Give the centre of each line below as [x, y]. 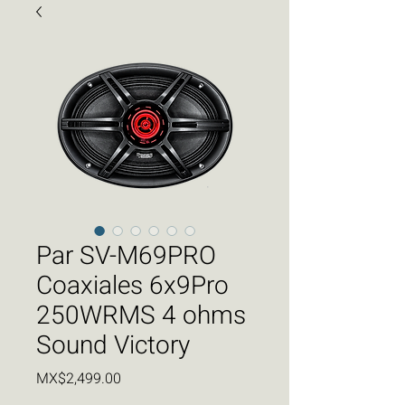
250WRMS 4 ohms [141, 316]
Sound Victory [113, 346]
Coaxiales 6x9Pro [132, 287]
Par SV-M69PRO [126, 257]
